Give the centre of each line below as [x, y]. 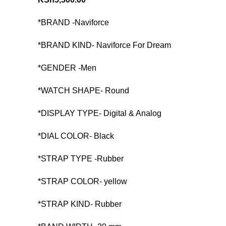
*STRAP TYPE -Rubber [80, 159]
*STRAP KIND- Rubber [79, 204]
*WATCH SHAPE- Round [83, 91]
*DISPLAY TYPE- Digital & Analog [99, 113]
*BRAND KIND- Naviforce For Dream [104, 45]
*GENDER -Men [67, 68]
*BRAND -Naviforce [73, 22]
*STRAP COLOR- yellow [82, 181]
